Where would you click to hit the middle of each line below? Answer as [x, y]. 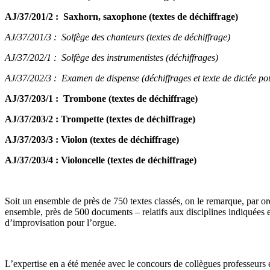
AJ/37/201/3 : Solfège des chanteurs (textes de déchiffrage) [118, 37]
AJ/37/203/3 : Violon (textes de [67, 140]
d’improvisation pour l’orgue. [61, 223]
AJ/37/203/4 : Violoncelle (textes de [76, 160]
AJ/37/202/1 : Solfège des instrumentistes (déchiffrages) [111, 58]
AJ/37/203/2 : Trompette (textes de [76, 119]
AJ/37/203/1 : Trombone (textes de [77, 99]
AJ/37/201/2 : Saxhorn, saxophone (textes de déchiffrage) [121, 17]
